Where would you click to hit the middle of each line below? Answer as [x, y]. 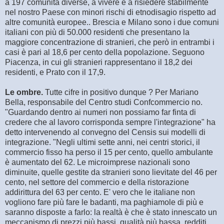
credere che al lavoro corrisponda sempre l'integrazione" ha [110, 122]
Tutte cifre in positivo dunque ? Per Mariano [121, 92]
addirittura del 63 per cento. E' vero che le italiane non [100, 192]
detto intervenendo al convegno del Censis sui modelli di [105, 132]
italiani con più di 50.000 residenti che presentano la [97, 32]
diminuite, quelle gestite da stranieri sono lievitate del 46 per [111, 172]
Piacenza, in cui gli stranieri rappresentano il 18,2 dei [99, 62]
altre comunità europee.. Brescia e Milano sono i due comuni [112, 22]
